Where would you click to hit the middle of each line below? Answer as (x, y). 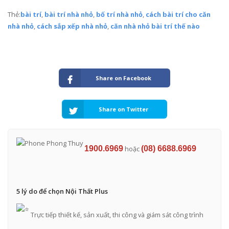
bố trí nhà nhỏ (119, 15)
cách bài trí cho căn (178, 15)
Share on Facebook (124, 78)
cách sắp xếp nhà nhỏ (72, 26)
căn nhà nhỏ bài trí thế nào (155, 26)
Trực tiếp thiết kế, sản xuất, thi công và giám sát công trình (116, 214)
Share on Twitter (124, 109)
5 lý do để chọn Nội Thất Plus (62, 191)
